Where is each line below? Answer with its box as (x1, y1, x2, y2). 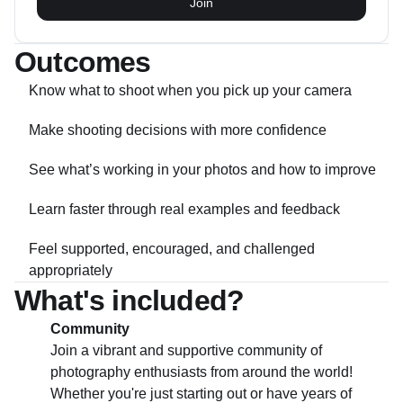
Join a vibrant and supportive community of (50, 343, 322, 358)
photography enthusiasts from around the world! (50, 364, 353, 380)
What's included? (14, 284, 245, 317)
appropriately (29, 263, 112, 278)
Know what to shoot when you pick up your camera (29, 83, 352, 98)
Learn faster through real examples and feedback (29, 201, 340, 217)
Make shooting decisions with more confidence (29, 122, 327, 138)
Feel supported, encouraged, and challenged (29, 241, 315, 256)
